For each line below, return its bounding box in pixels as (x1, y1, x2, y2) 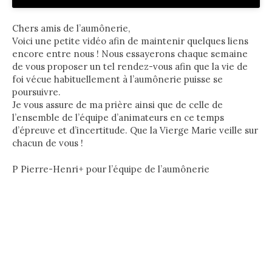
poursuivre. (12, 86, 61, 98)
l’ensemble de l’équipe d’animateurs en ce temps (12, 111, 224, 123)
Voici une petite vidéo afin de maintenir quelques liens (12, 35, 248, 47)
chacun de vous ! (12, 137, 83, 149)
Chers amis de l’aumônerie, (12, 22, 130, 34)
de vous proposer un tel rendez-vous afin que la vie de (12, 60, 248, 72)
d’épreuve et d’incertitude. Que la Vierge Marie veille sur (12, 124, 258, 136)
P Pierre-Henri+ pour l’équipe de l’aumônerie (12, 163, 209, 175)
